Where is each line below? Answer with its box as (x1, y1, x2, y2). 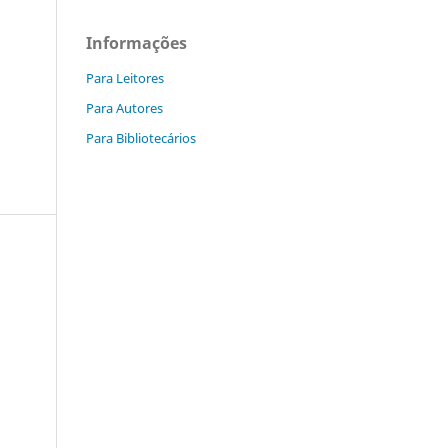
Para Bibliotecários (86, 128, 196, 147)
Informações (86, 31, 187, 54)
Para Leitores (86, 68, 164, 87)
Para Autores (86, 98, 163, 117)
